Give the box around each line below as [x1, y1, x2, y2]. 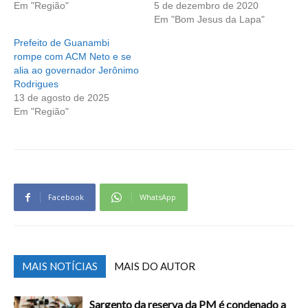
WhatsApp [140, 191, 176, 202]
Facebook [48, 191, 84, 202]
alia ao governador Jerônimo [14, 64, 139, 76]
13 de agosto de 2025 [14, 91, 109, 103]
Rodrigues [14, 78, 58, 89]
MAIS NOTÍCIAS [22, 259, 98, 272]
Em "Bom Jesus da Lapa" [154, 13, 265, 25]
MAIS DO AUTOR [114, 259, 195, 272]
